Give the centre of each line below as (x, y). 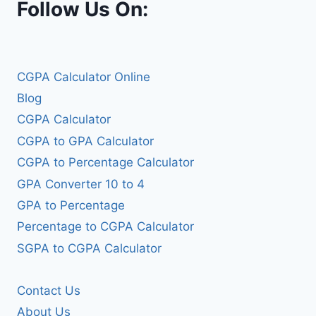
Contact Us (49, 291)
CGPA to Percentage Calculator (105, 163)
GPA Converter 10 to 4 (81, 184)
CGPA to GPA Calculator (85, 141)
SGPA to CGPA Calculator (89, 248)
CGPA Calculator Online (84, 77)
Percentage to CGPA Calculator (105, 227)
